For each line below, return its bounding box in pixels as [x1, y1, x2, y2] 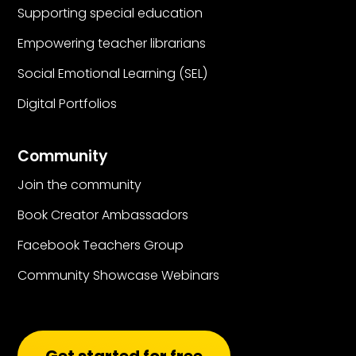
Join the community [17, 176, 142, 195]
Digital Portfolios [17, 95, 118, 114]
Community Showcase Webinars [17, 266, 220, 285]
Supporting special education [17, 4, 203, 23]
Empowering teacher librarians [17, 34, 207, 53]
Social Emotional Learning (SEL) [17, 64, 208, 83]
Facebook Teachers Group [17, 236, 184, 255]
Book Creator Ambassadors [17, 206, 189, 225]
